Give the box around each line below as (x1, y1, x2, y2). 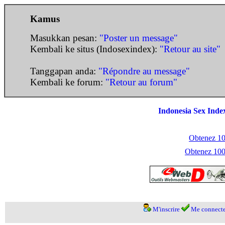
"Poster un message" (99, 33, 178, 43)
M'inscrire (152, 205, 180, 213)
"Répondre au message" (98, 66, 190, 76)
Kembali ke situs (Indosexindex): (30, 44, 160, 54)
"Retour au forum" (105, 77, 177, 87)
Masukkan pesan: (30, 33, 99, 43)
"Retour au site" (160, 44, 220, 54)
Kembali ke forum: (30, 77, 105, 87)
